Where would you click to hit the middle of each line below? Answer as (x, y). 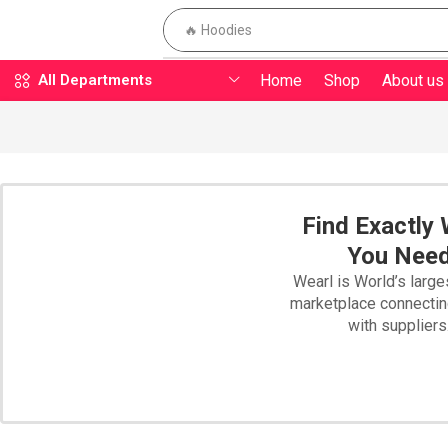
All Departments (94, 80)
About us (413, 80)
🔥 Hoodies (217, 30)
